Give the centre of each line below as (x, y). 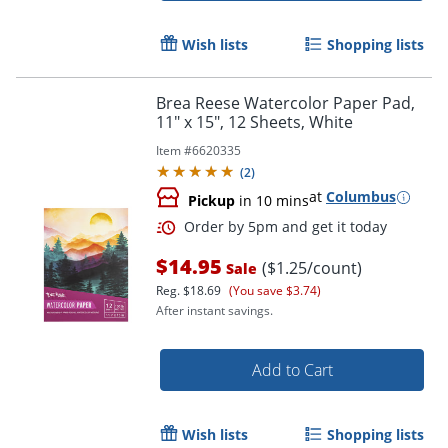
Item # (174, 151)
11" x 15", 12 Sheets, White (254, 122)
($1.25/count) (312, 268)
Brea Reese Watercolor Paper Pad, (285, 103)
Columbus (361, 197)
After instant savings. (214, 311)
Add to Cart (292, 370)
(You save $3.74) (275, 291)
